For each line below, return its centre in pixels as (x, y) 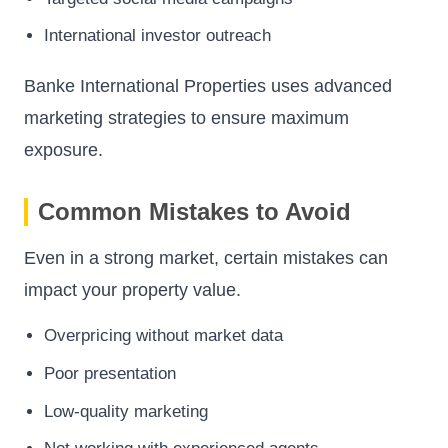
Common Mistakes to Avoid (194, 212)
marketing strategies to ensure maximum (186, 118)
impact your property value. (132, 290)
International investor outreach (157, 36)
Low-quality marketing (126, 411)
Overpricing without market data (163, 336)
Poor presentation (110, 373)
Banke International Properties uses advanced (208, 86)
